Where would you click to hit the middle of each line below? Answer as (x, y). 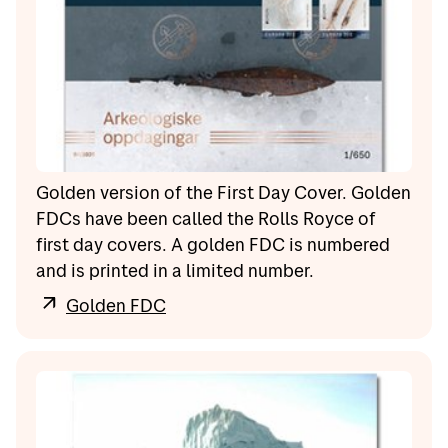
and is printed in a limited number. (175, 270)
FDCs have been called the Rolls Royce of (206, 218)
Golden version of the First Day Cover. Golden (223, 192)
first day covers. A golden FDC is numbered (213, 244)
